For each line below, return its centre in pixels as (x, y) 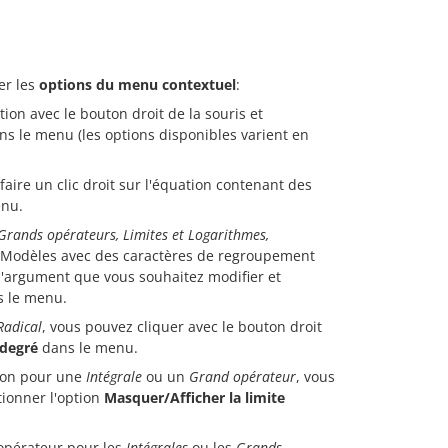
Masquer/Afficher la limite (194, 397)
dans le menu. (88, 347)
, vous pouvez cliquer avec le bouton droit (182, 326)
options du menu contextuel (137, 84)
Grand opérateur (242, 376)
